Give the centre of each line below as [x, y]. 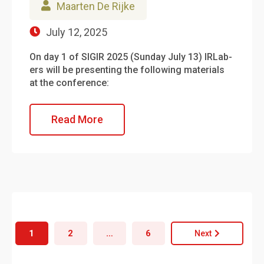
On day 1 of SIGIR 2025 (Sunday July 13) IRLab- [131, 57]
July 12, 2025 [77, 32]
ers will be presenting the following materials [127, 70]
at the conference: [69, 83]
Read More [77, 119]
